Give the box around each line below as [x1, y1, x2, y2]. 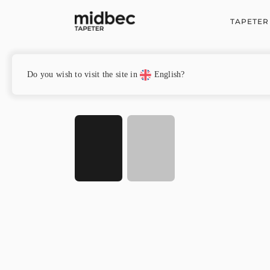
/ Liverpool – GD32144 [118, 65, 191, 74]
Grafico [95, 65, 118, 74]
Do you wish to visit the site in [27, 70, 140, 79]
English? [151, 70, 185, 79]
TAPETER [230, 16, 269, 26]
